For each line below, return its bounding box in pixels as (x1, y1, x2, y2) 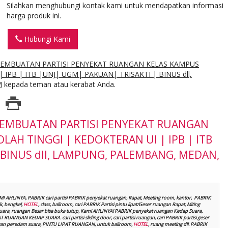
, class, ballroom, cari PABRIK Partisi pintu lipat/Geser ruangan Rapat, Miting (38, 201, 201, 208)
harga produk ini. (7, 11, 62, 21)
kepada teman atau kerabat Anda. (2, 79, 116, 90)
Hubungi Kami (22, 34, 71, 44)
